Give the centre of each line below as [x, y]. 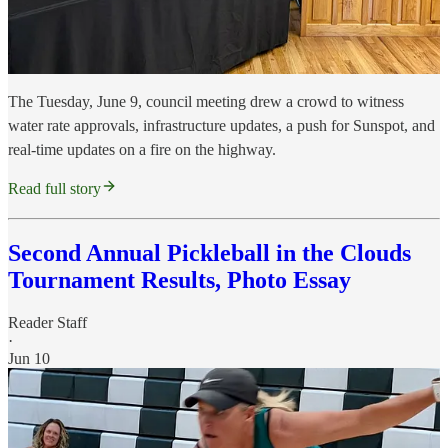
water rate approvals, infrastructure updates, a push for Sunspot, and [221, 126]
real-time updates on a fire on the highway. [142, 150]
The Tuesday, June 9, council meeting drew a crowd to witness [206, 102]
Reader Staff [47, 323]
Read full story [54, 189]
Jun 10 [29, 359]
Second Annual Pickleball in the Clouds [209, 253]
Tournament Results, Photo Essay [179, 280]
